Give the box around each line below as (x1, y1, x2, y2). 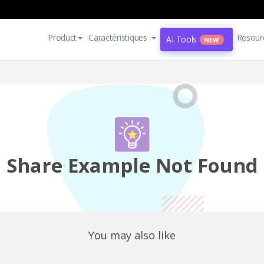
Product (48, 32, 77, 43)
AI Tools (166, 34, 197, 45)
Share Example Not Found (6, 152, 258, 179)
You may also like (88, 228, 176, 242)
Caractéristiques (88, 32, 147, 43)
